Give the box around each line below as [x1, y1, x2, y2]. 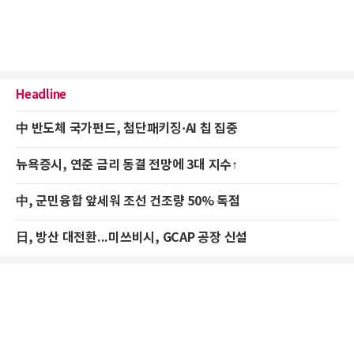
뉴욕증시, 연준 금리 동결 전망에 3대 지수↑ [16, 156, 238, 173]
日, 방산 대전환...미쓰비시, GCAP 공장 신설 [16, 229, 247, 246]
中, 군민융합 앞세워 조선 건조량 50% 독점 [16, 193, 240, 209]
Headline [16, 87, 66, 102]
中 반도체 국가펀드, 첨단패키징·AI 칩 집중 [16, 120, 238, 137]
